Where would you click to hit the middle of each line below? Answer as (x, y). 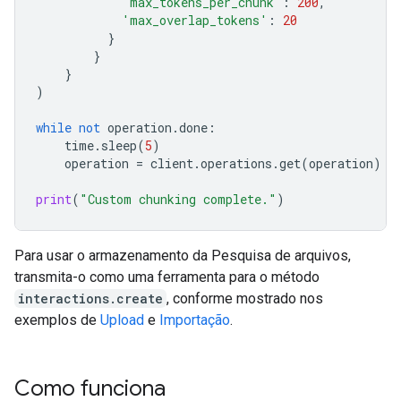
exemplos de (57, 320)
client (172, 163)
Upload (122, 320)
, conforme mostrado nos (245, 299)
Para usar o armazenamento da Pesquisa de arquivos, (183, 256)
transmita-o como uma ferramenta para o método (167, 277)
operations (236, 163)
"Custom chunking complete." (178, 199)
